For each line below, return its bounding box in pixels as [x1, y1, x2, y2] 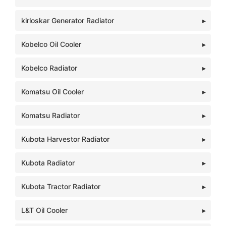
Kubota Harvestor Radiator [21, 135, 109, 143]
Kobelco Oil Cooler [21, 40, 81, 48]
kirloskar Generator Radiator [21, 16, 114, 25]
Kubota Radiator [21, 158, 75, 167]
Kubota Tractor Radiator [21, 182, 100, 191]
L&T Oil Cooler [21, 206, 68, 214]
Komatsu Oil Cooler [21, 87, 84, 96]
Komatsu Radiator [21, 111, 80, 120]
